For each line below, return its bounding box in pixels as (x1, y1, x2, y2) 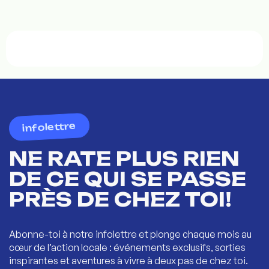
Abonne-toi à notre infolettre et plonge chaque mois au (9, 228, 252, 240)
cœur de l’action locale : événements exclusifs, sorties (9, 241, 246, 253)
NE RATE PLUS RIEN (9, 146, 240, 171)
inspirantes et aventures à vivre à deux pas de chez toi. (9, 254, 248, 267)
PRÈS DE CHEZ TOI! (9, 187, 232, 211)
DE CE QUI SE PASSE (9, 166, 246, 191)
